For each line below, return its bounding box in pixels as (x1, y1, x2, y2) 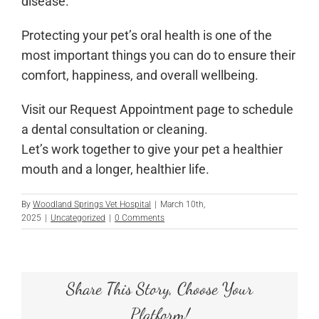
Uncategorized (51, 212, 105, 223)
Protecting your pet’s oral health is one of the (21, 27, 272, 43)
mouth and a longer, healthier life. (21, 161, 209, 177)
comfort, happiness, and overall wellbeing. (21, 67, 258, 83)
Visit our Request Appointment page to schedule (21, 101, 293, 117)
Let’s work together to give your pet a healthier (21, 141, 283, 157)
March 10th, (160, 199, 205, 209)
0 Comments (115, 212, 164, 223)
